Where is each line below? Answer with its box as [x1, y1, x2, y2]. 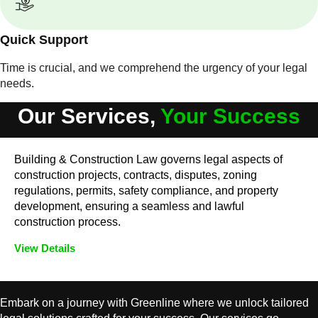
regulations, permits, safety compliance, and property [14, 185, 278, 197]
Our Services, [18, 104, 160, 128]
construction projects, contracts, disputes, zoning [14, 169, 257, 181]
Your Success [160, 104, 300, 128]
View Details [14, 242, 75, 254]
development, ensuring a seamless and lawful [14, 200, 244, 212]
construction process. [14, 216, 121, 228]
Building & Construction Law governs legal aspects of [14, 153, 283, 165]
